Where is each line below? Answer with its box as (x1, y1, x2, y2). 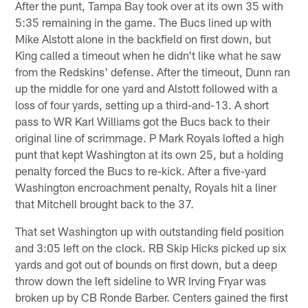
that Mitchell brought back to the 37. (15, 196, 195, 210)
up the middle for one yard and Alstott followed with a (15, 80, 278, 95)
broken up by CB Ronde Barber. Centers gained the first (15, 289, 289, 304)
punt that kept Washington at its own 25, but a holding (15, 146, 284, 161)
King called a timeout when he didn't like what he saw (15, 47, 282, 62)
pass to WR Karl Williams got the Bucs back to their (15, 113, 270, 128)
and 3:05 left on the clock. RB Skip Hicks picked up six (15, 240, 287, 254)
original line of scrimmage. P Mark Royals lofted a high (15, 130, 285, 144)
